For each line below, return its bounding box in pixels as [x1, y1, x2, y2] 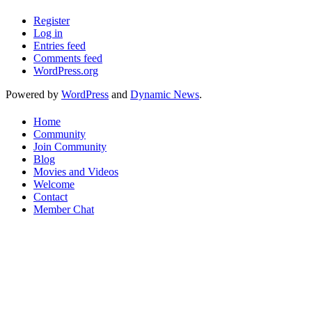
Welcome [33, 178, 75, 191]
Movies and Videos [33, 166, 118, 178]
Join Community [33, 141, 107, 153]
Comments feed [33, 52, 102, 64]
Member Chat [33, 203, 94, 216]
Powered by [6, 88, 61, 100]
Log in [33, 26, 63, 39]
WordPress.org [33, 64, 98, 77]
